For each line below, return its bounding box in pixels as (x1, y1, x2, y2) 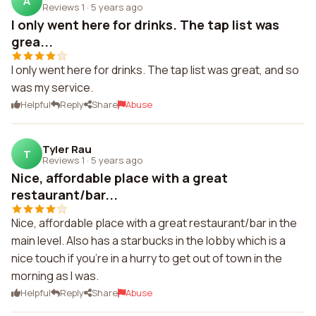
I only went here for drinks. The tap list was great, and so (11, 62, 299, 78)
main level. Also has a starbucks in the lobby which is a (11, 233, 286, 248)
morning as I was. (11, 268, 99, 284)
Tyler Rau (42, 141, 92, 157)
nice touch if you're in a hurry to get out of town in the (11, 250, 282, 266)
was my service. (11, 80, 93, 95)
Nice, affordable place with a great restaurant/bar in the (11, 215, 297, 231)
